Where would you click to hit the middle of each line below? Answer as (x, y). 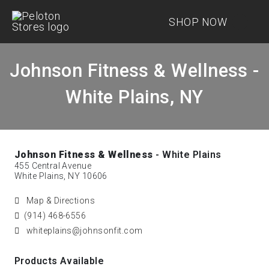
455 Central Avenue (53, 166)
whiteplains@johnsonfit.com (83, 231)
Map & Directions (60, 201)
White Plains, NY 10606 (61, 176)
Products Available (59, 261)
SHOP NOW (198, 22)
